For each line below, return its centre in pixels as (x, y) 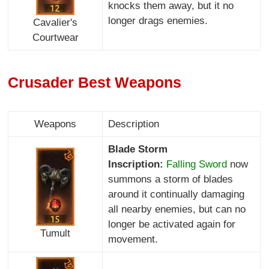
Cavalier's (56, 23)
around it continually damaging (176, 194)
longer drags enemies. (158, 20)
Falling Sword (196, 164)
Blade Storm (138, 149)
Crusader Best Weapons (95, 83)
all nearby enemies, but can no (177, 209)
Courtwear (55, 38)
